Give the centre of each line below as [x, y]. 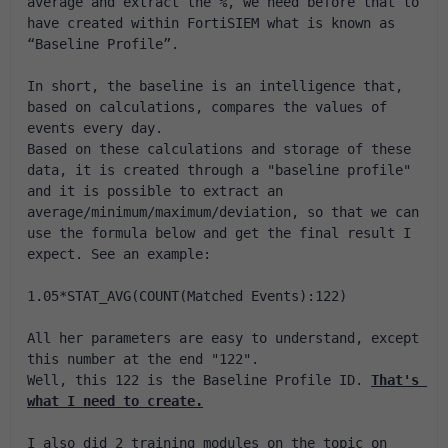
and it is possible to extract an [155, 191]
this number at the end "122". [143, 359]
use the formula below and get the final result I [219, 233]
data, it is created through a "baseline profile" [219, 170]
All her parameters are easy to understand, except [223, 338]
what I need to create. [115, 401]
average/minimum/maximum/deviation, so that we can [223, 212]
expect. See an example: [119, 254]
